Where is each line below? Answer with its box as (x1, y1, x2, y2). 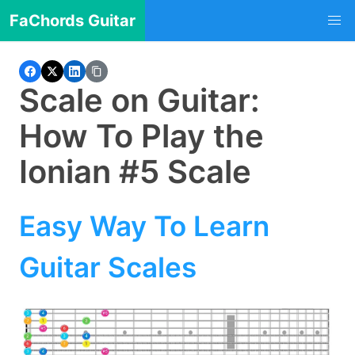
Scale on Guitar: (19, 81, 260, 120)
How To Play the (19, 116, 264, 155)
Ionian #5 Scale (19, 152, 251, 191)
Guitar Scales (19, 250, 197, 284)
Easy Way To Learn (19, 209, 269, 242)
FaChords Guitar (10, 11, 136, 30)
